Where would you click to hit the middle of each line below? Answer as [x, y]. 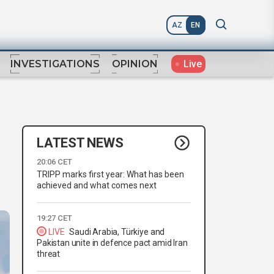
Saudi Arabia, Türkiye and [117, 232]
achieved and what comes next [97, 186]
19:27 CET [54, 218]
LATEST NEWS [80, 143]
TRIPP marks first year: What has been [110, 175]
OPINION [135, 64]
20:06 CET [54, 162]
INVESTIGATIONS [55, 64]
